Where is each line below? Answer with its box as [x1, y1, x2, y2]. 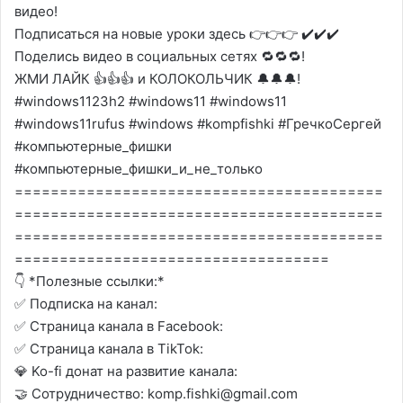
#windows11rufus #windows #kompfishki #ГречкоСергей [14, 115, 381, 132]
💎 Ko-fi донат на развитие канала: [14, 363, 237, 380]
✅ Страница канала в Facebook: [14, 318, 223, 335]
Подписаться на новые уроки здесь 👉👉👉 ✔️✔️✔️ [14, 25, 339, 42]
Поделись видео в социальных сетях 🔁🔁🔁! [14, 48, 305, 65]
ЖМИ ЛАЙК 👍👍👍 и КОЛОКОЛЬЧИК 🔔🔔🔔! [14, 70, 300, 87]
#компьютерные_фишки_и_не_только [14, 160, 263, 177]
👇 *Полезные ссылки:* [14, 273, 165, 290]
